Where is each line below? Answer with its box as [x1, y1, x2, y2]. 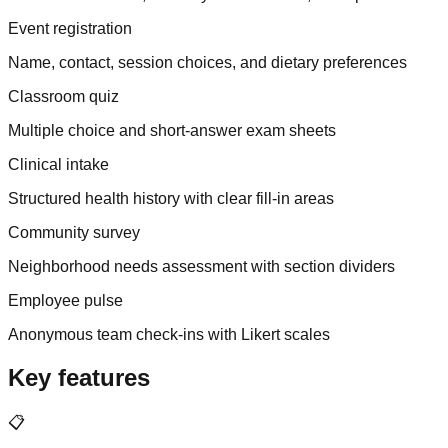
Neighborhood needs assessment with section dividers [8, 257, 395, 275]
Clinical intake [8, 155, 109, 173]
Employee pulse [8, 291, 123, 309]
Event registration [8, 19, 132, 37]
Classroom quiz [8, 87, 119, 105]
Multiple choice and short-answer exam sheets [8, 121, 336, 139]
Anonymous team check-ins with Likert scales [8, 325, 330, 343]
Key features [8, 363, 150, 391]
